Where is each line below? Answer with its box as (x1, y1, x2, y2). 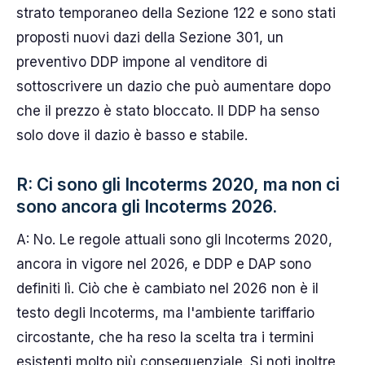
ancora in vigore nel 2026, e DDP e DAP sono (16, 255, 311, 272)
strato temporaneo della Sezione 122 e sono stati (16, 4, 336, 21)
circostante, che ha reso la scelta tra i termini (16, 328, 314, 345)
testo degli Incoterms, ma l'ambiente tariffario (16, 304, 314, 321)
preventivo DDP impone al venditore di (16, 53, 267, 70)
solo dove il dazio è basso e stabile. (16, 126, 248, 143)
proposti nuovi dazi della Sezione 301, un (16, 29, 284, 46)
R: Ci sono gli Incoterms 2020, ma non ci (16, 174, 340, 195)
